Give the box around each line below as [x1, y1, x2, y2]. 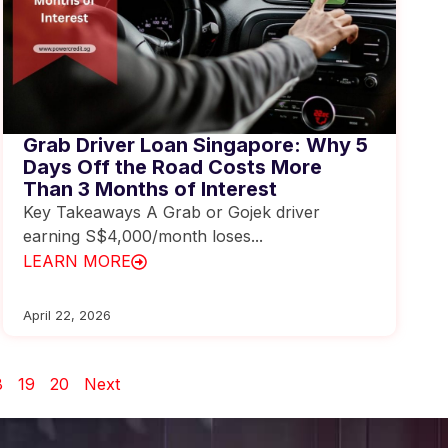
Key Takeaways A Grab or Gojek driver [22, 202, 320, 222]
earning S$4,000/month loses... [22, 226, 263, 246]
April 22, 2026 [22, 306, 111, 323]
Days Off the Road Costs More [22, 155, 322, 179]
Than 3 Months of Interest [22, 177, 277, 201]
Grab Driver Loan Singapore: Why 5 [22, 133, 368, 157]
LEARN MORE [22, 251, 131, 271]
